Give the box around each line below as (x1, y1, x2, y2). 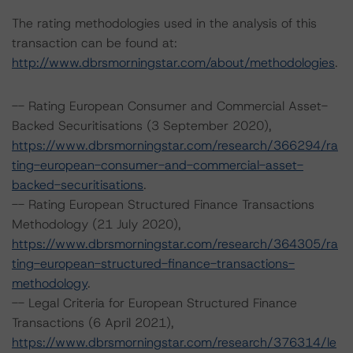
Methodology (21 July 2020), (12, 216, 181, 232)
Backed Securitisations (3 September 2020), (12, 117, 272, 134)
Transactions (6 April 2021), (12, 314, 174, 331)
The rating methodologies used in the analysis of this (12, 15, 317, 32)
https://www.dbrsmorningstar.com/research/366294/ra (12, 137, 338, 154)
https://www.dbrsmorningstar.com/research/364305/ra (12, 236, 338, 252)
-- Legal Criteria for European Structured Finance (12, 295, 297, 311)
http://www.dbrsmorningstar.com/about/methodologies (12, 54, 335, 71)
